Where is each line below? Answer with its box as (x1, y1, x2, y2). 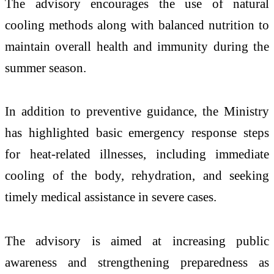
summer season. (5, 60, 86, 75)
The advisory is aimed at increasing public (5, 234, 269, 248)
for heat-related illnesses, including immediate (5, 147, 269, 161)
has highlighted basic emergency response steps (5, 125, 269, 140)
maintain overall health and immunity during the (5, 39, 269, 53)
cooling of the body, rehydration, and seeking (5, 168, 269, 183)
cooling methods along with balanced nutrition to (5, 17, 269, 32)
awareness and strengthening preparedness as (5, 255, 269, 270)
